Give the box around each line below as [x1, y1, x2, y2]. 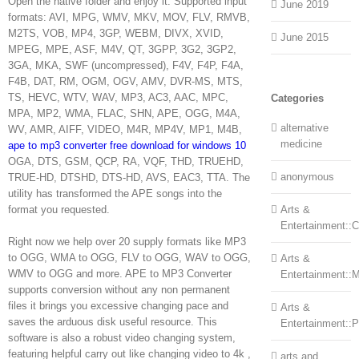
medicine [280, 138, 322, 151]
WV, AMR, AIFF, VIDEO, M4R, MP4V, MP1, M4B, [8, 123, 242, 135]
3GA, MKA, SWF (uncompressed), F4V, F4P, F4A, [8, 58, 244, 71]
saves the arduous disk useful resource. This [8, 315, 217, 328]
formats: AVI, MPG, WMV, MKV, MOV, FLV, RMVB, [8, 10, 250, 23]
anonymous [280, 171, 334, 184]
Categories [270, 92, 324, 105]
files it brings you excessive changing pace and [8, 299, 228, 312]
